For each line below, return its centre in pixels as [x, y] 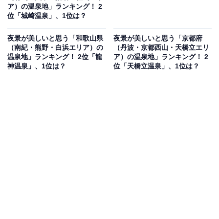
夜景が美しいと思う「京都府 [158, 38]
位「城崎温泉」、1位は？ [47, 16]
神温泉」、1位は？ [37, 66]
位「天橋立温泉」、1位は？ [156, 66]
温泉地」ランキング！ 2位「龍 [55, 57]
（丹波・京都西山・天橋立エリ [161, 48]
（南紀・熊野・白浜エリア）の [55, 48]
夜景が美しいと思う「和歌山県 [55, 38]
